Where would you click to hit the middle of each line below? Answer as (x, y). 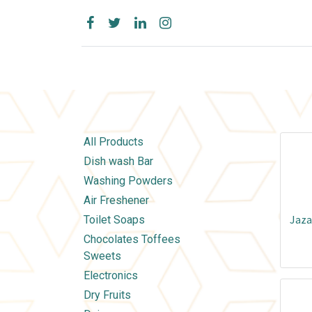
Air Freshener (116, 201)
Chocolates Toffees (132, 240)
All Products (114, 142)
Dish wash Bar (118, 162)
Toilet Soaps (114, 220)
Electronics (111, 276)
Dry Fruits (107, 295)
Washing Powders (128, 181)
